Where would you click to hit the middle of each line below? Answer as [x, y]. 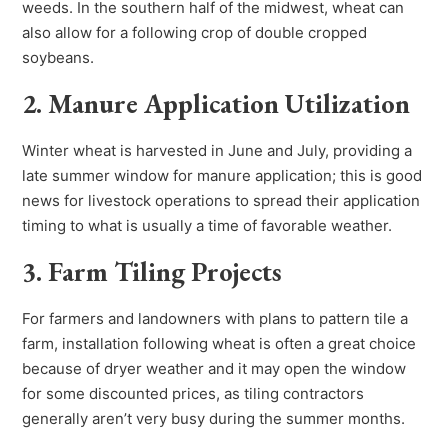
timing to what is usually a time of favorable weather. [207, 226]
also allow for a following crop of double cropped [195, 33]
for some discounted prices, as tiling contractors [193, 394]
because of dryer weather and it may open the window [214, 369]
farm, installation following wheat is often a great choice [219, 344]
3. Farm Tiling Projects [155, 272]
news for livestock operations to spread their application [221, 201]
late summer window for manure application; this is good [222, 176]
